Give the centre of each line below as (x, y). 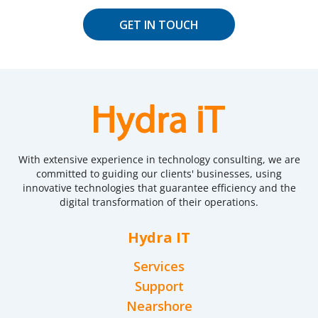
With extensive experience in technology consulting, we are (159, 159)
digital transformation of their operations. (159, 202)
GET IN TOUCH (159, 24)
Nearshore (159, 306)
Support (159, 286)
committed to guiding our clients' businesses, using (159, 174)
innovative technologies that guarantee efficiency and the (159, 188)
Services (159, 266)
